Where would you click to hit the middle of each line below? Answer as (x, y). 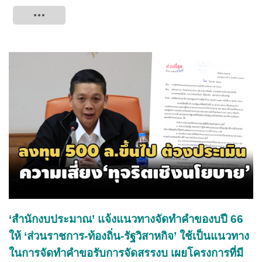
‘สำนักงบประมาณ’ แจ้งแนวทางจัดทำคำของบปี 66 (126, 219)
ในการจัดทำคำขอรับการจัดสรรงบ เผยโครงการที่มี (126, 253)
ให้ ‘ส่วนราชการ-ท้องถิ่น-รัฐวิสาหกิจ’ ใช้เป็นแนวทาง (129, 236)
